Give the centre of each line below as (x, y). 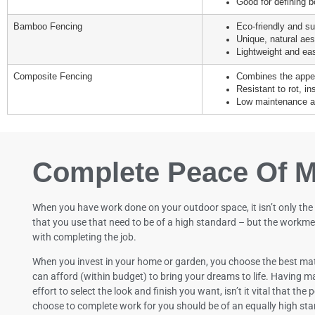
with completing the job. (85, 237)
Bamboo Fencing (48, 26)
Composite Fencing (53, 76)
